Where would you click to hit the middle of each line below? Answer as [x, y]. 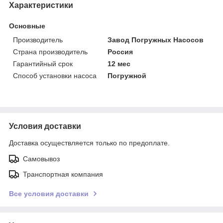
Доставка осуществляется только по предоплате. [89, 143]
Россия [120, 52]
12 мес [119, 63]
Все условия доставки [49, 193]
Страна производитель [50, 52]
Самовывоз [41, 159]
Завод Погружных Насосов [156, 40]
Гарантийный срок [43, 63]
